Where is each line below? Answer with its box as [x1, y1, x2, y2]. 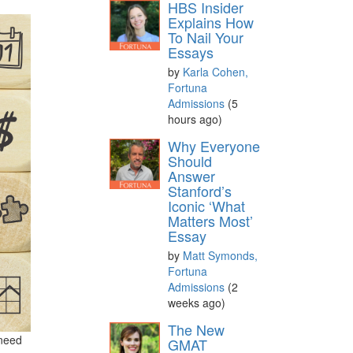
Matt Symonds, [182, 247, 258, 263]
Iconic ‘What [167, 195, 245, 216]
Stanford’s [167, 180, 232, 201]
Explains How [167, 11, 254, 32]
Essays [167, 41, 214, 62]
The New [167, 318, 225, 340]
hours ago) [167, 110, 222, 127]
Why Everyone [167, 135, 260, 156]
